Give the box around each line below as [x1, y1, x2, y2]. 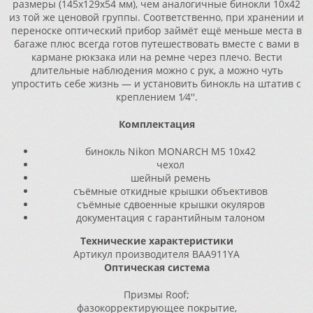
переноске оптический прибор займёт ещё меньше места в [11, 24, 302, 37]
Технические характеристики [80, 234, 233, 247]
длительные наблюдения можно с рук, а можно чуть [30, 64, 283, 77]
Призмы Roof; [124, 288, 189, 301]
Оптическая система [103, 261, 210, 274]
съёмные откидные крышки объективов [73, 184, 268, 198]
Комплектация [118, 117, 195, 131]
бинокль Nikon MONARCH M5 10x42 [85, 145, 256, 158]
